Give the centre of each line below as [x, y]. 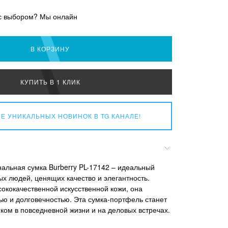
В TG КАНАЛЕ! [116, 116]
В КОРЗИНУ [50, 48]
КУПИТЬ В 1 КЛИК [50, 81]
